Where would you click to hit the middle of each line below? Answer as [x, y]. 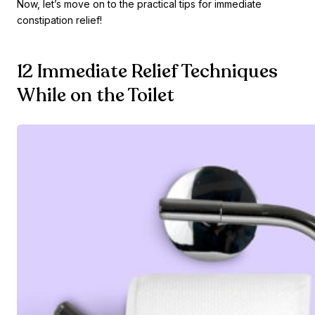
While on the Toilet [96, 96]
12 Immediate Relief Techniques [147, 72]
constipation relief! [59, 20]
